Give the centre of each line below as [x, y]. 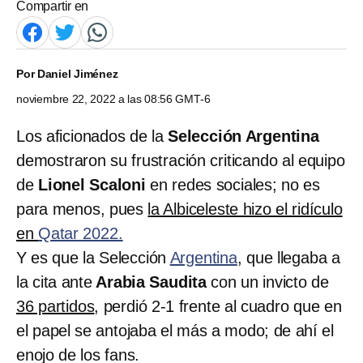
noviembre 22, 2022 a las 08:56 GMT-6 [113, 98]
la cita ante [54, 282]
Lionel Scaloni [94, 184]
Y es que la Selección [93, 257]
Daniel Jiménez [77, 73]
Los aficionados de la [92, 136]
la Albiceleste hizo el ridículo [245, 209]
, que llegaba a [288, 257]
